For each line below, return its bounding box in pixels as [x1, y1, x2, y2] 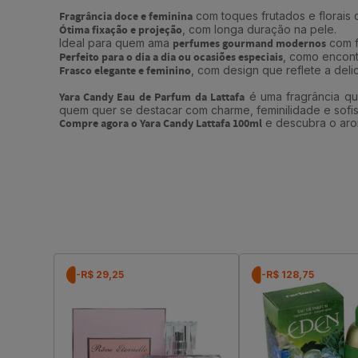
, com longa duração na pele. [181, 22, 336, 37]
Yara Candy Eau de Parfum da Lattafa [58, 89, 245, 106]
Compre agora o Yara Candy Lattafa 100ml [58, 116, 262, 133]
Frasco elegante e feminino [58, 63, 191, 80]
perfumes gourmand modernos [172, 36, 326, 53]
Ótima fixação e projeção [58, 22, 182, 39]
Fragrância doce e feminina [58, 9, 193, 26]
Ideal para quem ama [58, 36, 173, 50]
